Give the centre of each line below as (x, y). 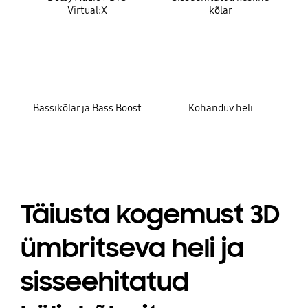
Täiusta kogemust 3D (150, 214)
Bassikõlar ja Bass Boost (87, 108)
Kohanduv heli (221, 108)
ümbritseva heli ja (132, 248)
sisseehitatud (104, 282)
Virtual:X (87, 11)
